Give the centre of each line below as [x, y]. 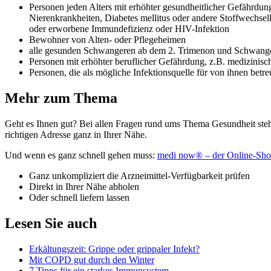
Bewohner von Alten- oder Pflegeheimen [107, 40]
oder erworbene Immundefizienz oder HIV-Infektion [129, 29]
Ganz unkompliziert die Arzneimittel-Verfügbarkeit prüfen [139, 176]
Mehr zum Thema [61, 98]
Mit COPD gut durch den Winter [92, 260]
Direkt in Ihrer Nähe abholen [84, 187]
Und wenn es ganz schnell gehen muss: [81, 155]
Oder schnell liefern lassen [79, 198]
